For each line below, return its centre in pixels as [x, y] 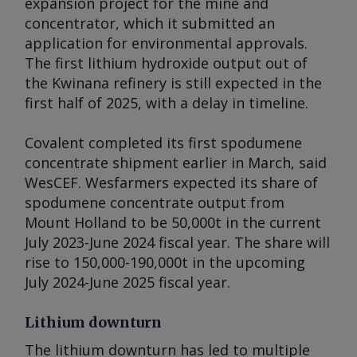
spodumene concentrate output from [155, 202]
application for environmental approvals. [166, 43]
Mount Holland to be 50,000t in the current [173, 222]
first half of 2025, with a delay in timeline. [167, 103]
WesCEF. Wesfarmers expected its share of [171, 182]
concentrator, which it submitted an [150, 23]
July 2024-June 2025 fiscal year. [127, 282]
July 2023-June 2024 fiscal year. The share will [177, 242]
